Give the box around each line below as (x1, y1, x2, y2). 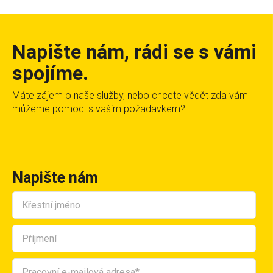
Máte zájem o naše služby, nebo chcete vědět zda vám (12, 89, 248, 101)
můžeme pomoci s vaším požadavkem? (12, 102, 185, 115)
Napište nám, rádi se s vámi (12, 40, 257, 63)
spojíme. (12, 61, 88, 85)
